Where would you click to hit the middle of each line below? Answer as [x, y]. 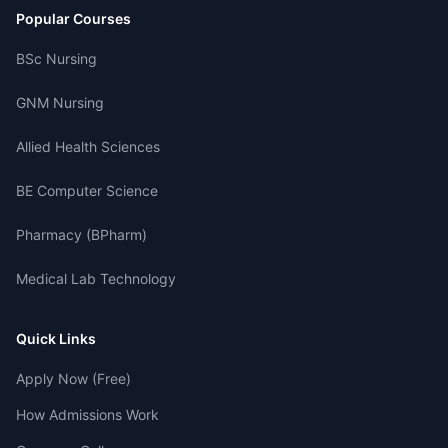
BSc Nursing [56, 58]
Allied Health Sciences [88, 146]
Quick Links [56, 338]
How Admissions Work [87, 414]
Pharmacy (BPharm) [81, 234]
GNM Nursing [60, 102]
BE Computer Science [87, 190]
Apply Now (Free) [73, 378]
